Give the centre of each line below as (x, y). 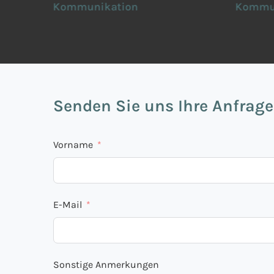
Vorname (73, 145)
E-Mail (67, 205)
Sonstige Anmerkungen (106, 265)
